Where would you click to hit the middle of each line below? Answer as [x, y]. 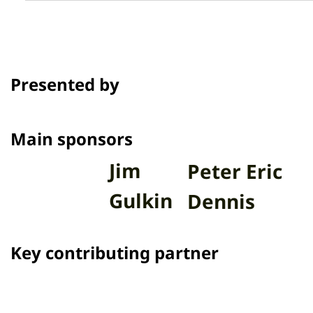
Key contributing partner [114, 294]
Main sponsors [71, 179]
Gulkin [141, 242]
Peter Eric [235, 212]
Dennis [221, 242]
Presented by [65, 125]
